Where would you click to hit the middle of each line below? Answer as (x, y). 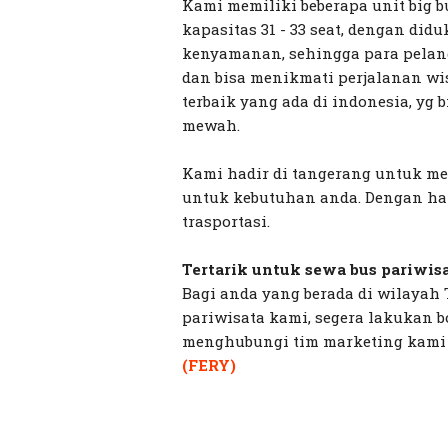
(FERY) (209, 364)
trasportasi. (226, 220)
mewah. (211, 124)
